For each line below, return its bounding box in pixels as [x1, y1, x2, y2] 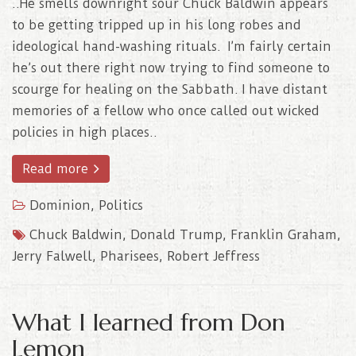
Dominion [29, 197, 91, 213]
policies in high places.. [12, 124, 157, 140]
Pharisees [100, 248, 159, 264]
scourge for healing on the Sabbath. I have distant [12, 81, 327, 97]
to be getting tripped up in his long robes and [12, 17, 301, 33]
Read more [22, 161, 92, 176]
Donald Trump [130, 226, 222, 242]
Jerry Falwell [12, 248, 92, 264]
